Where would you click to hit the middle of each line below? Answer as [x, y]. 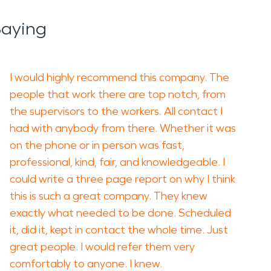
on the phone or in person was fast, [97, 145]
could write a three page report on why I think [122, 179]
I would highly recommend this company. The [119, 77]
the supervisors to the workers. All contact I [116, 111]
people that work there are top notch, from [118, 94]
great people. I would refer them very [102, 247]
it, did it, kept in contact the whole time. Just [119, 230]
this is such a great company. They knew [109, 196]
